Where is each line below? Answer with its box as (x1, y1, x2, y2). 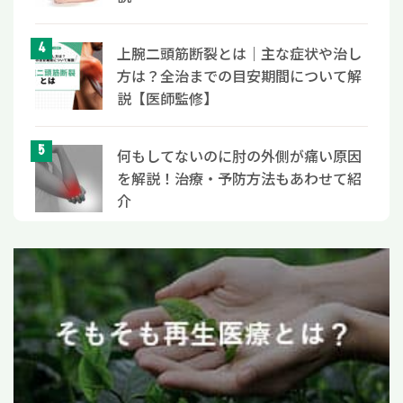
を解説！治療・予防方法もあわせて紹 (117, 167, 362, 189)
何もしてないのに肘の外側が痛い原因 (117, 145, 362, 166)
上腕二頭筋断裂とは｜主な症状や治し (117, 42, 362, 64)
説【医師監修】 (117, 87, 218, 109)
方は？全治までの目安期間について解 (117, 65, 362, 86)
